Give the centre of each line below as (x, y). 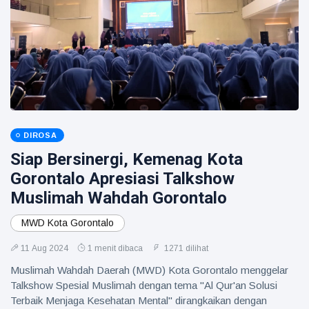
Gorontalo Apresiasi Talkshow (122, 179)
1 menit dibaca (115, 248)
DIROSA (40, 135)
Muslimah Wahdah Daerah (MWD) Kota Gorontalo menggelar (149, 270)
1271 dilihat (185, 248)
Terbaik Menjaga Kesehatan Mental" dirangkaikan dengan (139, 300)
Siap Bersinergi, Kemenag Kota (127, 159)
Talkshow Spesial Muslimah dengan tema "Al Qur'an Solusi (144, 285)
